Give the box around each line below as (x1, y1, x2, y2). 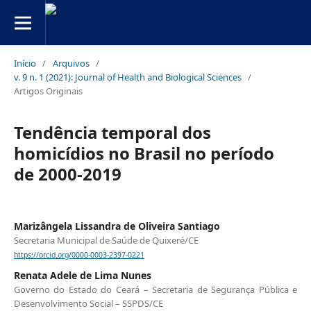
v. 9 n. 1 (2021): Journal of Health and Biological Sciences (13, 70, 242, 83)
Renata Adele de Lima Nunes (13, 269, 151, 283)
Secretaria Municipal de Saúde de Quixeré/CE (13, 233, 199, 246)
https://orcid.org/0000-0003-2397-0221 (13, 250, 144, 260)
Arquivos (52, 56, 90, 69)
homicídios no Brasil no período (13, 141, 274, 165)
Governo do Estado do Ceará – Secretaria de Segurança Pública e (13, 283, 298, 296)
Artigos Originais (13, 84, 83, 97)
